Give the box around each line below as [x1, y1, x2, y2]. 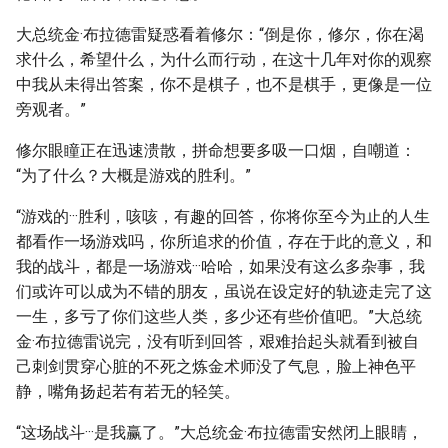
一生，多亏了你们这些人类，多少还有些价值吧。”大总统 [16, 307, 422, 326]
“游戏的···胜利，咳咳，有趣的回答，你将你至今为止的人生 [16, 207, 430, 226]
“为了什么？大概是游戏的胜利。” [16, 166, 251, 185]
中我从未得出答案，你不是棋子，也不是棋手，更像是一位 [16, 75, 432, 94]
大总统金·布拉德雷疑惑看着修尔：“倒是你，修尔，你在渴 [16, 25, 424, 44]
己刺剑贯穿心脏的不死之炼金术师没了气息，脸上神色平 [16, 357, 416, 376]
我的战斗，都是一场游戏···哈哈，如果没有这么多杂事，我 [16, 257, 425, 276]
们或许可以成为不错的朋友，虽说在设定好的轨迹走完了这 [16, 282, 432, 301]
